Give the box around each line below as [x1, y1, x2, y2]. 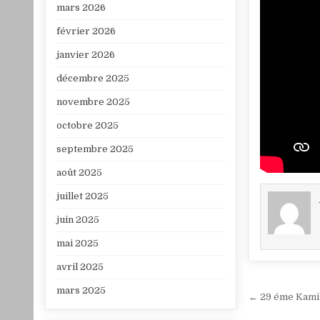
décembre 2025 [56, 72, 130, 84]
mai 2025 [56, 237, 99, 249]
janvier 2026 [56, 49, 116, 60]
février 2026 [56, 25, 116, 36]
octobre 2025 [56, 119, 119, 131]
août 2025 [56, 166, 103, 178]
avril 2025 [56, 261, 104, 272]
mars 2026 [56, 1, 106, 13]
